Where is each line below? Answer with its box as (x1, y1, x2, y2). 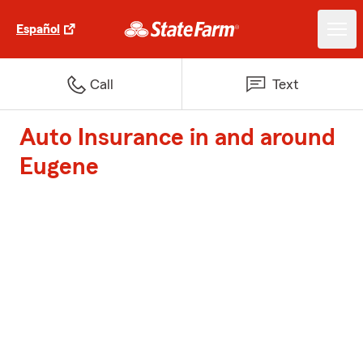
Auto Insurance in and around (19, 126, 335, 150)
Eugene (19, 155, 99, 179)
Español (16, 23, 60, 36)
